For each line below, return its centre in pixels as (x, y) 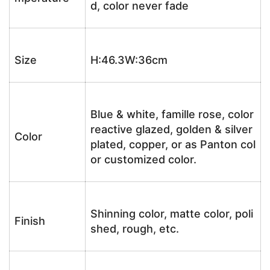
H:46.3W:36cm (129, 60)
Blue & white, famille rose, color (172, 114)
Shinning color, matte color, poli (172, 214)
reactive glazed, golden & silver (171, 129)
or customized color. (143, 159)
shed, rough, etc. (135, 229)
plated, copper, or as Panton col (173, 144)
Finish (30, 221)
